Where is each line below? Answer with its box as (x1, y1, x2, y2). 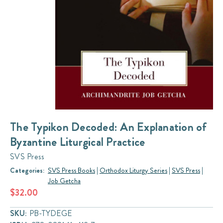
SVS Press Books (48, 165, 95, 176)
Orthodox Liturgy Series (100, 165, 167, 176)
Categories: (10, 165, 44, 176)
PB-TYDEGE (29, 208, 72, 220)
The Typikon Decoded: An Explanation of (10, 118, 207, 136)
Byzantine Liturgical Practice (10, 133, 145, 151)
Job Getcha (48, 176, 81, 186)
